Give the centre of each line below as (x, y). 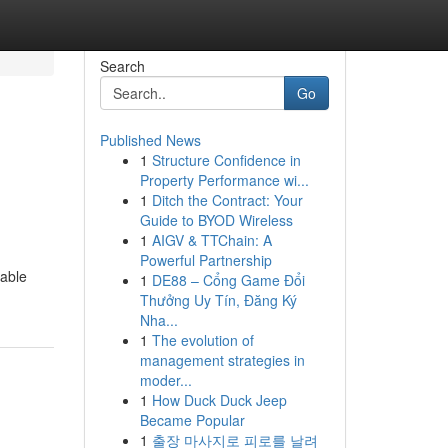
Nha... (158, 320)
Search (122, 66)
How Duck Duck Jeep (219, 400)
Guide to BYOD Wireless (216, 220)
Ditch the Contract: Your (227, 200)
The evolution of (202, 340)
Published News (150, 140)
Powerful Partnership (205, 260)
